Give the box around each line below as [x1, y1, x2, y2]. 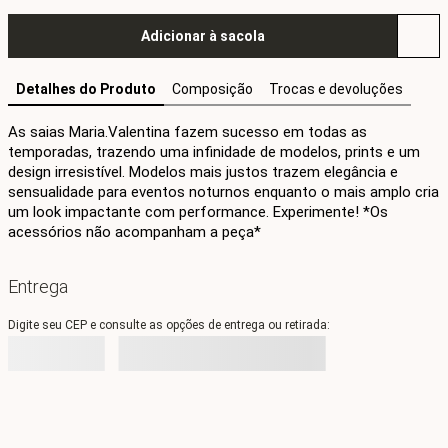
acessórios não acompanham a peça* [8, 223, 261, 241]
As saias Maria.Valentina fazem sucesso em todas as [8, 123, 367, 141]
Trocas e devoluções [269, 81, 403, 97]
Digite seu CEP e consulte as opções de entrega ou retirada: [8, 318, 330, 332]
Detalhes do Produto [16, 81, 156, 97]
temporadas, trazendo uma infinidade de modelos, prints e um [8, 143, 420, 161]
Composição [172, 81, 253, 97]
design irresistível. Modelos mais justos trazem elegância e [8, 163, 398, 181]
